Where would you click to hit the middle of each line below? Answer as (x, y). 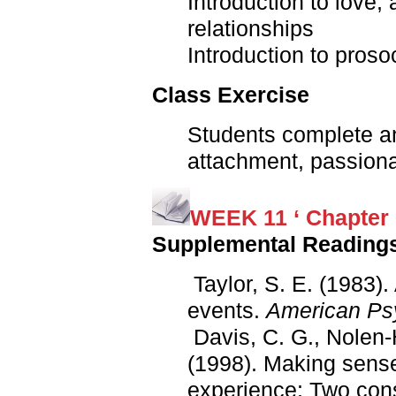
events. (224, 311)
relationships (251, 29)
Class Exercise (231, 95)
